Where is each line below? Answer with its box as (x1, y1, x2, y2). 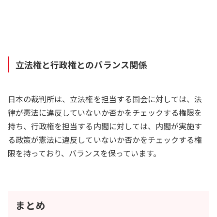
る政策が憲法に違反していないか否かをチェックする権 (8, 133, 202, 145)
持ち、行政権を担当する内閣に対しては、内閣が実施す (8, 120, 202, 132)
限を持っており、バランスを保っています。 (8, 147, 161, 159)
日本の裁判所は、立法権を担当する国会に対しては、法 (8, 93, 202, 105)
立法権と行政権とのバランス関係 (15, 58, 147, 71)
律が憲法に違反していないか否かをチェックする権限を (8, 106, 202, 118)
